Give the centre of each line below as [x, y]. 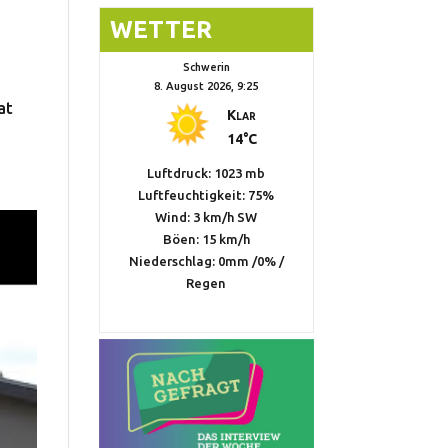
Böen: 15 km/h [206, 238]
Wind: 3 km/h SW [206, 216]
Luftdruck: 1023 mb [206, 172]
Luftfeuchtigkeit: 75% [206, 194]
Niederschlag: [173, 260]
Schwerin [206, 66]
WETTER [160, 29]
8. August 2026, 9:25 [206, 85]
